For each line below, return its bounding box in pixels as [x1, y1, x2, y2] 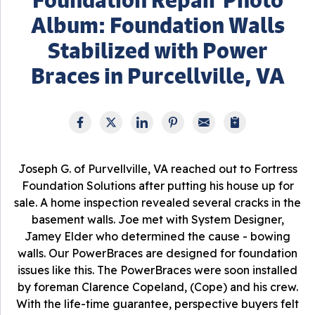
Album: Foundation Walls [30, 11, 285, 39]
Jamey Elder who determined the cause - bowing [25, 229, 290, 243]
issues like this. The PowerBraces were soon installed [18, 263, 297, 277]
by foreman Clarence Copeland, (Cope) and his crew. [17, 280, 298, 294]
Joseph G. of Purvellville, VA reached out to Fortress [18, 162, 297, 176]
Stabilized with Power [47, 37, 268, 64]
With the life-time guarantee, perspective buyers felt [16, 297, 299, 311]
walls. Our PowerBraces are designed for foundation [18, 246, 297, 260]
